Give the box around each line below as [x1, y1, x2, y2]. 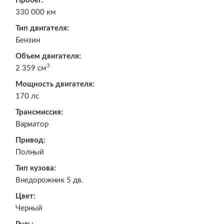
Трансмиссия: [15, 108, 63, 116]
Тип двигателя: [15, 24, 69, 32]
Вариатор [15, 120, 48, 128]
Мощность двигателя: [15, 80, 94, 88]
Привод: [15, 136, 45, 144]
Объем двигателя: [15, 52, 81, 60]
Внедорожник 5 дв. [15, 176, 83, 184]
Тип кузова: [15, 164, 56, 172]
